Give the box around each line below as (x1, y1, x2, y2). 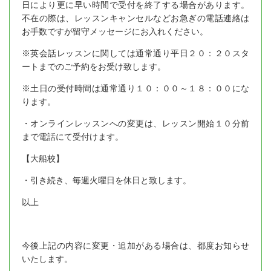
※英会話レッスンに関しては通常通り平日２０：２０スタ (22, 48, 249, 59)
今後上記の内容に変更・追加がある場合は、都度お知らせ (22, 241, 249, 251)
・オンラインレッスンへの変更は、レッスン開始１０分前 (22, 119, 249, 129)
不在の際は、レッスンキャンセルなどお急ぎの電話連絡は (22, 13, 249, 24)
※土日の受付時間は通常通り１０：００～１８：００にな (22, 83, 249, 94)
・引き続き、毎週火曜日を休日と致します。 (22, 175, 191, 186)
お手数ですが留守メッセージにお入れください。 (22, 27, 208, 37)
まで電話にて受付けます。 (22, 132, 123, 142)
